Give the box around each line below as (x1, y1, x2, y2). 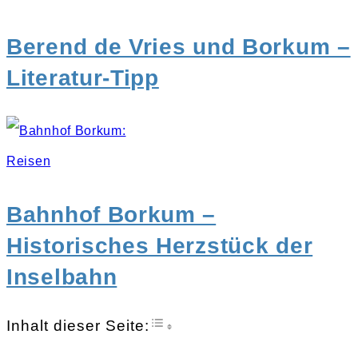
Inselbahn (6, 264, 117, 289)
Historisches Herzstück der (6, 233, 313, 258)
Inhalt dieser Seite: (6, 316, 149, 334)
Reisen (6, 153, 51, 168)
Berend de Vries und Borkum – (6, 34, 351, 59)
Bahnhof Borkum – (6, 201, 217, 227)
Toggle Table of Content (149, 313, 312, 328)
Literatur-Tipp (6, 65, 159, 90)
